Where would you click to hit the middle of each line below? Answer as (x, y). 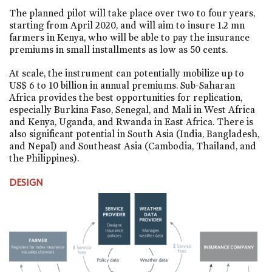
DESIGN (26, 182)
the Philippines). (44, 158)
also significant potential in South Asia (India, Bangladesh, (134, 134)
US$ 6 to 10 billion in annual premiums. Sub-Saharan (122, 86)
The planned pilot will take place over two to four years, (132, 13)
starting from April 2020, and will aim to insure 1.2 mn (127, 25)
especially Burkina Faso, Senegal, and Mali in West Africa (132, 110)
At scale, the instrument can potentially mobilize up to (127, 73)
